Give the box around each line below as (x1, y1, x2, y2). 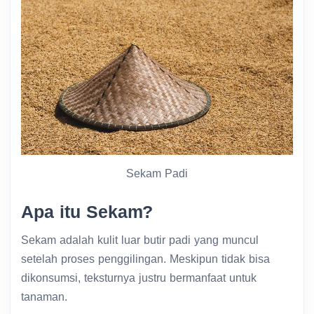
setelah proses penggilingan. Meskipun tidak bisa (21, 252, 270, 265)
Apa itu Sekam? (21, 201, 159, 221)
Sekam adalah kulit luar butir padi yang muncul (21, 233, 259, 246)
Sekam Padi (126, 167, 188, 179)
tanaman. (21, 290, 67, 303)
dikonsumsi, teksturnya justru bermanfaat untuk (21, 271, 257, 284)
